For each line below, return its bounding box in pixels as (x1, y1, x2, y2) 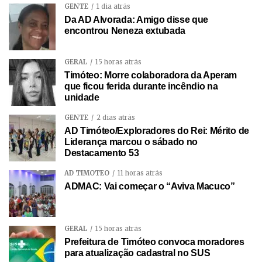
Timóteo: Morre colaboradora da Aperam (64, 70, 237, 81)
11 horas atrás (118, 169, 163, 178)
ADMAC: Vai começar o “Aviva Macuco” (64, 181, 235, 192)
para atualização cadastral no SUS (64, 248, 211, 258)
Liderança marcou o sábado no (64, 137, 198, 147)
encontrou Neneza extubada (64, 26, 185, 36)
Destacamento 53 (64, 148, 139, 158)
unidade (64, 92, 99, 103)
